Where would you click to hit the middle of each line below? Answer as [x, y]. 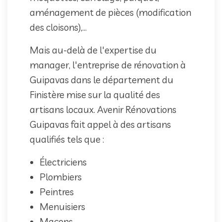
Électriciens [63, 162]
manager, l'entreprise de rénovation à [108, 65]
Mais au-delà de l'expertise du [93, 50]
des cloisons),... [58, 27]
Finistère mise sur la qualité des [95, 94]
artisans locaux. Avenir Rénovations [103, 109]
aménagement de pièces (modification [111, 12]
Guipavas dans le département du [102, 80]
